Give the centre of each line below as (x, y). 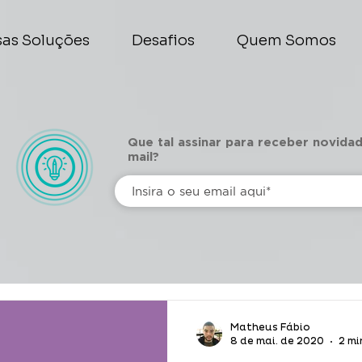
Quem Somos (286, 40)
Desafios (163, 40)
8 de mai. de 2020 (277, 341)
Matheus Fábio (270, 328)
